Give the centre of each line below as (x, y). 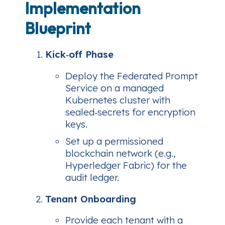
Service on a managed (115, 88)
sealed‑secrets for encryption (130, 112)
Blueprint (58, 28)
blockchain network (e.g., (120, 153)
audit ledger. (92, 177)
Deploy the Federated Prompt (132, 76)
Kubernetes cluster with (118, 100)
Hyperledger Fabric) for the (126, 165)
